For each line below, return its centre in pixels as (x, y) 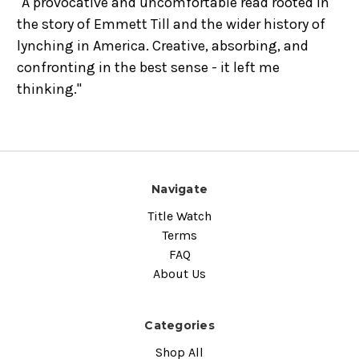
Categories (179, 325)
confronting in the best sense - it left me (148, 67)
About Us (179, 273)
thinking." (49, 89)
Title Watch (179, 216)
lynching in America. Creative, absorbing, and (163, 46)
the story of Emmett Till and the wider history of (171, 24)
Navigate (179, 189)
